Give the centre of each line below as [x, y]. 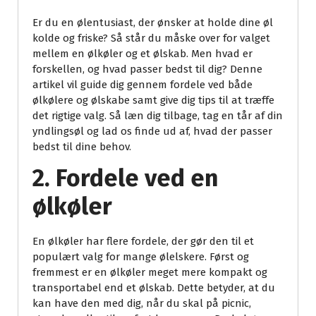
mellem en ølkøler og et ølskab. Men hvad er [142, 54]
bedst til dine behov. [82, 147]
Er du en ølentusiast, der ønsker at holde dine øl [153, 23]
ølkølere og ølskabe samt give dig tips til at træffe [153, 101]
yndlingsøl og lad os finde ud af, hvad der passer [152, 132]
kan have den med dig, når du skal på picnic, [142, 304]
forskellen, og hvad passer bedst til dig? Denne [147, 69]
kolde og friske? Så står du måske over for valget [151, 38]
